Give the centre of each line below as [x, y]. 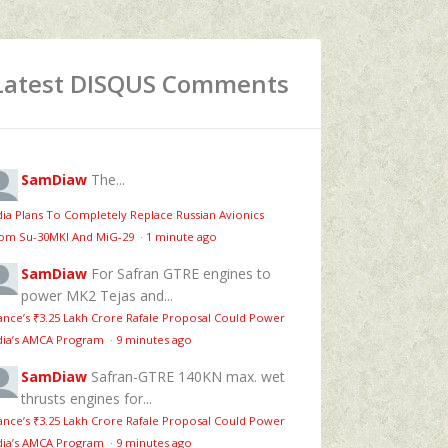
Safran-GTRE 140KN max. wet [188, 376]
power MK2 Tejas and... [97, 295]
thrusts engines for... [86, 398]
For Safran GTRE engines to [181, 273]
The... [108, 179]
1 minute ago [181, 236]
